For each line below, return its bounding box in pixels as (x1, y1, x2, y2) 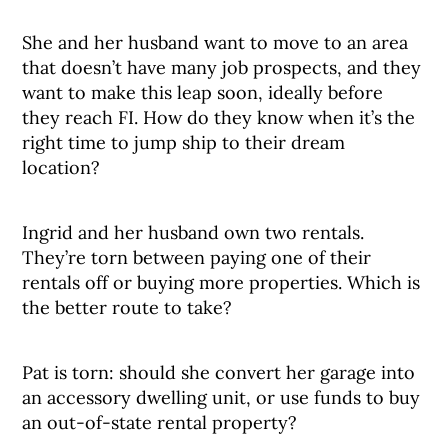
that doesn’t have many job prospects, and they (22, 56, 422, 79)
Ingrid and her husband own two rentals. (22, 221, 365, 244)
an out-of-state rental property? (22, 411, 298, 434)
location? (22, 156, 101, 179)
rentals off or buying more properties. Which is (22, 271, 421, 294)
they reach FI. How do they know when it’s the (22, 106, 416, 129)
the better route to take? (22, 296, 233, 319)
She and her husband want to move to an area (22, 31, 409, 54)
